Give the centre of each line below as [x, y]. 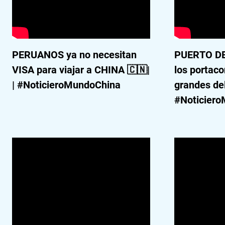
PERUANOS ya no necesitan [74, 55]
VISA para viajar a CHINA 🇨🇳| [81, 70]
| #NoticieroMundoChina [66, 85]
